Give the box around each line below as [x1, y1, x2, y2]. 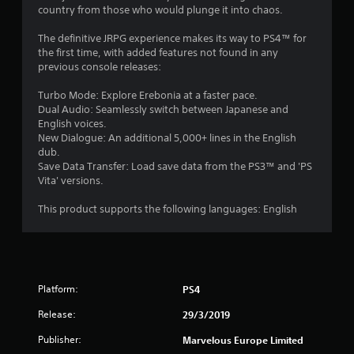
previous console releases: [38, 59, 161, 73]
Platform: [38, 281, 78, 296]
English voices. [38, 116, 107, 130]
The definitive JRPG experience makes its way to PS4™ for [38, 31, 307, 45]
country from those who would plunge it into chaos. [38, 2, 283, 17]
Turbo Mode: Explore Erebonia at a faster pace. [38, 88, 258, 102]
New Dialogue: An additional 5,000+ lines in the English [38, 130, 296, 145]
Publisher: [38, 332, 81, 346]
